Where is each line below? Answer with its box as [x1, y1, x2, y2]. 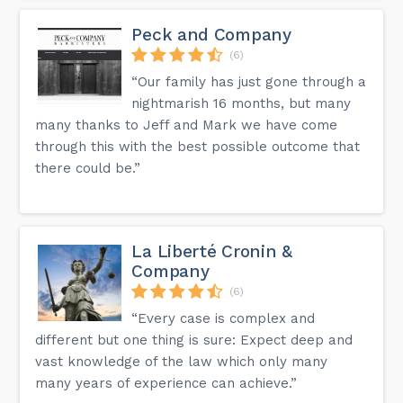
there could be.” [35, 159, 141, 176]
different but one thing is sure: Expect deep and [35, 331, 354, 348]
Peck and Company [131, 23, 291, 45]
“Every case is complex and [131, 309, 316, 327]
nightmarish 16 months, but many [131, 94, 352, 112]
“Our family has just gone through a [131, 73, 367, 90]
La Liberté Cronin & [131, 240, 292, 262]
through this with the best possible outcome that [35, 138, 361, 155]
